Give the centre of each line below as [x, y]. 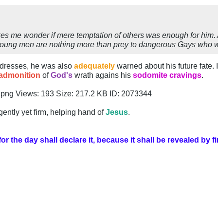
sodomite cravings [167, 75]
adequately [95, 66]
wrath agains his [104, 75]
